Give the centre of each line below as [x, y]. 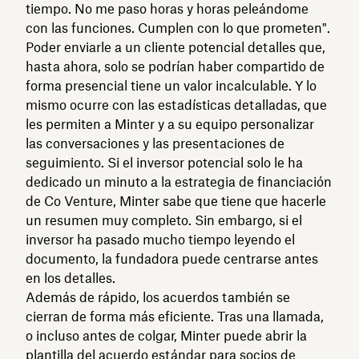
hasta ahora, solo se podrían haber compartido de [175, 67]
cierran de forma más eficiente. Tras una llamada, [175, 317]
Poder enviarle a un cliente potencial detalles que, [175, 48]
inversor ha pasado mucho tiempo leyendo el [160, 240]
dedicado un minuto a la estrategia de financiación [179, 182]
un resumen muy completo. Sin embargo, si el [164, 221]
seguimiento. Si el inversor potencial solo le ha [164, 163]
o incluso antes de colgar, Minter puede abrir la [166, 336]
